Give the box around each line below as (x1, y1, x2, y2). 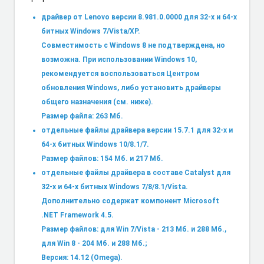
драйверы (184, 83, 221, 92)
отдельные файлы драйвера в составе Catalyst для (41, 168, 230, 177)
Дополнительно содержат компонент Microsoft (41, 196, 219, 205)
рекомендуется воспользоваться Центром (41, 69, 200, 78)
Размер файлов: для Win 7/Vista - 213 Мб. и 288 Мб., (41, 225, 226, 233)
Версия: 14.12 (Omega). (41, 253, 123, 262)
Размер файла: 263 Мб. (41, 111, 123, 120)
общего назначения (41, 97, 111, 106)
